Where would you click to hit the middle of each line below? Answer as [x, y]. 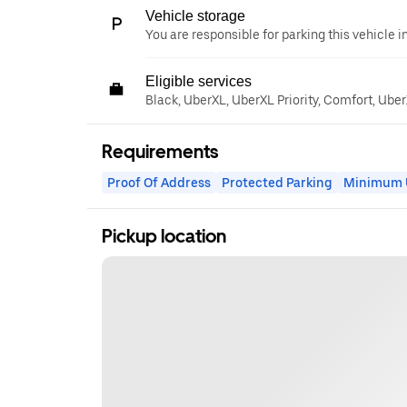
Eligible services [199, 81]
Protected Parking [277, 183]
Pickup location [164, 236]
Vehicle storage [195, 16]
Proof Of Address [159, 183]
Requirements [160, 152]
